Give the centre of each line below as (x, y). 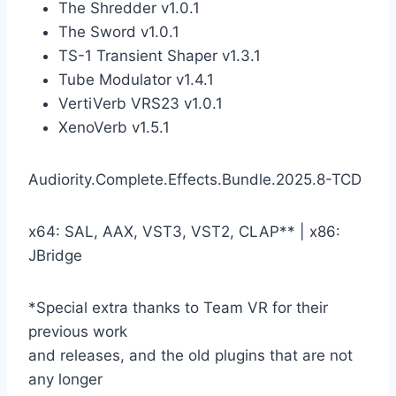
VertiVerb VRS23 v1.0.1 (141, 104)
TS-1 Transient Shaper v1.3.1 (160, 56)
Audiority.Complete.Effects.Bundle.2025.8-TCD (195, 180)
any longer (65, 380)
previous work (78, 332)
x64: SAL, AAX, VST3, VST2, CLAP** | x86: (184, 232)
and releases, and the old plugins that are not (190, 356)
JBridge (55, 256)
